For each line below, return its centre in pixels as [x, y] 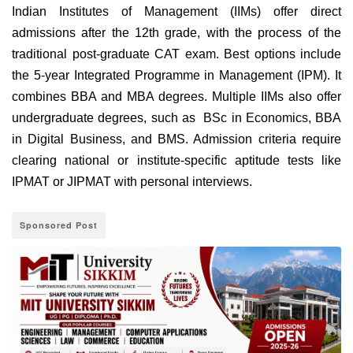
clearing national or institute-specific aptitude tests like [176, 161]
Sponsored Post [59, 225]
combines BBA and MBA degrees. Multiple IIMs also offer [176, 97]
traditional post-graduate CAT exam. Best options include [176, 54]
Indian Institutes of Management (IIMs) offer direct [176, 12]
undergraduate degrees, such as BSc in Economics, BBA [176, 118]
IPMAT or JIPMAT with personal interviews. [134, 182]
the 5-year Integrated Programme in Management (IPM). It [176, 76]
